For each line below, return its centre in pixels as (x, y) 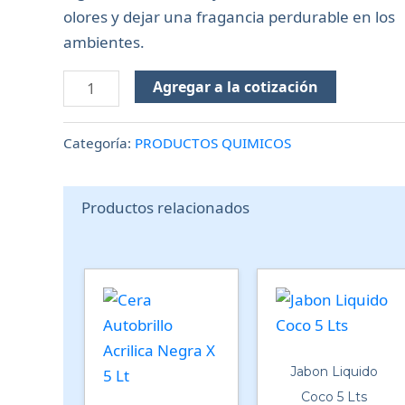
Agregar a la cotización (235, 87)
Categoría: (99, 142)
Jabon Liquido (334, 372)
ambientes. (104, 42)
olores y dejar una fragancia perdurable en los (229, 17)
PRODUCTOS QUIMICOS (213, 142)
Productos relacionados (165, 207)
